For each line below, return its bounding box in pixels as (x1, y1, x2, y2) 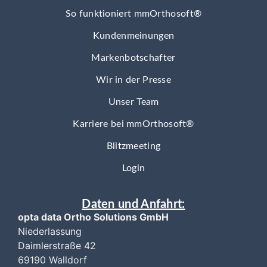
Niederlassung (18, 225, 82, 237)
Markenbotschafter (91, 53, 176, 63)
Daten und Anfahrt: (82, 198, 185, 210)
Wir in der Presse (95, 75, 172, 85)
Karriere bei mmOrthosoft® (73, 119, 194, 129)
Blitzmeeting (106, 141, 161, 151)
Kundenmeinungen (92, 31, 175, 41)
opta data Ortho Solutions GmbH (18, 211, 169, 223)
